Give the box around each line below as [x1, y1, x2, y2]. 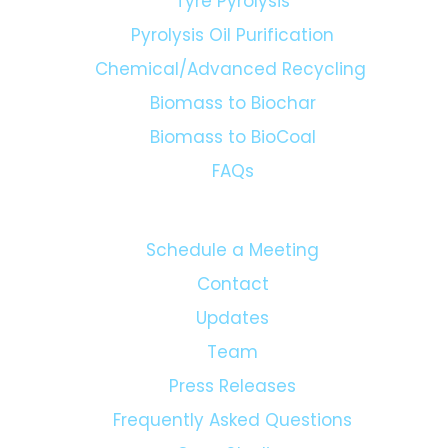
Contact [197, 349, 269, 373]
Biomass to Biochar [150, 168, 316, 192]
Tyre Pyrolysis [175, 66, 291, 90]
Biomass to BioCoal [150, 202, 316, 226]
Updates [196, 383, 270, 407]
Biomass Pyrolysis [157, 32, 309, 56]
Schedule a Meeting [146, 315, 320, 339]
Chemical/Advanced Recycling [95, 134, 371, 158]
